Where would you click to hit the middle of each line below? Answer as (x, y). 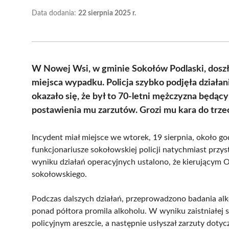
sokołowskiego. (59, 174)
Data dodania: (55, 13)
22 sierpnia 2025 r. (107, 13)
